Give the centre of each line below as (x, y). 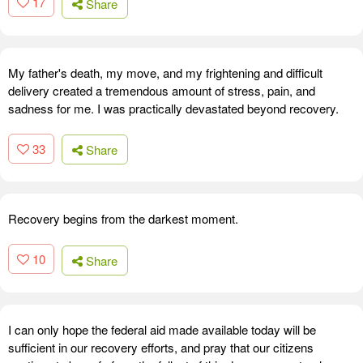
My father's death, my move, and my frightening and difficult (165, 72)
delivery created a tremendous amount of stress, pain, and (162, 90)
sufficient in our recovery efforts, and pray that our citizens (161, 347)
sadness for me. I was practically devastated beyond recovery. (173, 108)
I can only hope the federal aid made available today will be (162, 329)
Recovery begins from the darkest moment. (123, 219)
